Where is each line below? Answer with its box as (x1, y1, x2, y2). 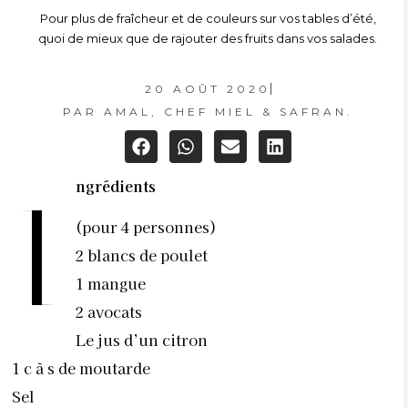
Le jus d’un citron (76, 329, 208, 352)
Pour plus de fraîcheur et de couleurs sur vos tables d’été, (39, 11, 376, 25)
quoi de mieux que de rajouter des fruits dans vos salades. (38, 31, 377, 46)
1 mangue (76, 272, 146, 295)
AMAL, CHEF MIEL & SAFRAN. (97, 105, 353, 118)
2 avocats (76, 301, 142, 323)
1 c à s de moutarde (12, 357, 150, 380)
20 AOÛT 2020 (144, 82, 270, 96)
